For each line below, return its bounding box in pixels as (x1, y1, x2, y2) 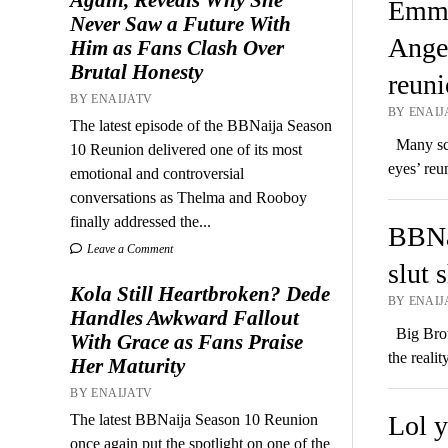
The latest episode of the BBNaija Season (70, 116, 333, 134)
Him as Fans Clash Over (70, 35, 285, 60)
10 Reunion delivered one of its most (70, 140, 303, 158)
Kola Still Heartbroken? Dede (70, 281, 331, 306)
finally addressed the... (70, 212, 212, 230)
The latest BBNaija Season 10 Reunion (70, 410, 319, 428)
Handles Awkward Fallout (70, 305, 300, 330)
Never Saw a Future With (70, 11, 292, 36)
